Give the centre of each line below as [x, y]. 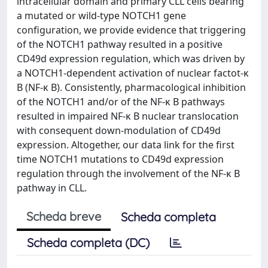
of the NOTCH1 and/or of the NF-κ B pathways [121, 102]
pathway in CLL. [52, 188]
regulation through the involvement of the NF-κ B [128, 173]
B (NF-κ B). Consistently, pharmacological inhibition [131, 87]
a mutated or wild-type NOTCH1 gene [101, 16]
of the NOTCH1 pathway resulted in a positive [120, 44]
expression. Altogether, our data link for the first [126, 145]
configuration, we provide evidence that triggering [131, 30]
